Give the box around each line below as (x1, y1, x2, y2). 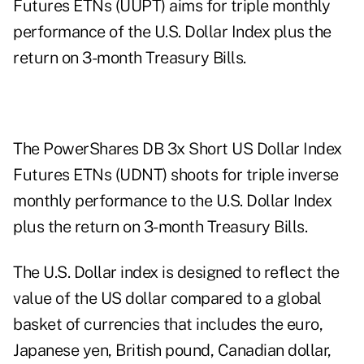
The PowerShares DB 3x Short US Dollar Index (13, 139, 342, 159)
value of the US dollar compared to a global (13, 288, 322, 309)
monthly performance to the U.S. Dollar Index (13, 191, 331, 211)
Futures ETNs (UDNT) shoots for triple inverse (13, 165, 339, 185)
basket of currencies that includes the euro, (13, 314, 323, 335)
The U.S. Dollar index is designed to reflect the (13, 262, 339, 283)
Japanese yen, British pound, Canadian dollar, (13, 340, 331, 361)
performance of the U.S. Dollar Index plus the (13, 22, 331, 42)
